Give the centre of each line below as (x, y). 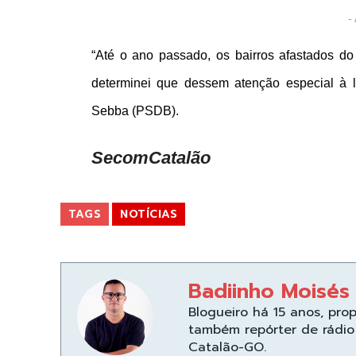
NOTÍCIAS (149, 215)
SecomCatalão (151, 158)
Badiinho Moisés (269, 292)
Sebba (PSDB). (135, 111)
